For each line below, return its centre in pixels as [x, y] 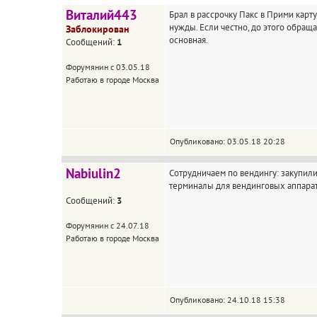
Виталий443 [102, 15]
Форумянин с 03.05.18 [108, 67]
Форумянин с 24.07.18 [108, 225]
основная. [189, 40]
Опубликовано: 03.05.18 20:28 [227, 141]
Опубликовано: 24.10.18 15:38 [227, 300]
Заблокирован [98, 29]
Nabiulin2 [93, 173]
